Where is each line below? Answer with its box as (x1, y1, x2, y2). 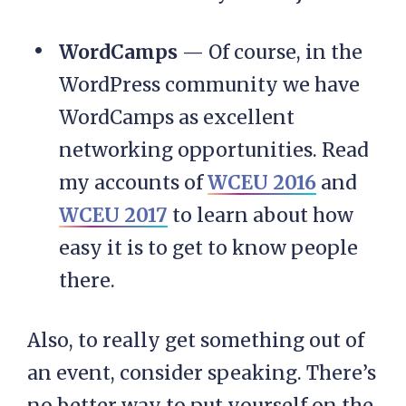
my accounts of (59, 170, 208, 196)
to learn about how (168, 203, 353, 228)
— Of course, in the (178, 40, 362, 65)
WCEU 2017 (59, 203, 168, 228)
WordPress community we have (59, 72, 360, 98)
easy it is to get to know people (59, 236, 358, 261)
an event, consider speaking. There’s (27, 361, 376, 386)
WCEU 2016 (208, 170, 316, 196)
